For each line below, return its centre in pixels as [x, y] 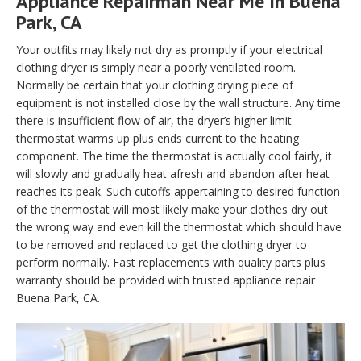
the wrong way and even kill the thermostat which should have [179, 227]
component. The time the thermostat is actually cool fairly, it [174, 156]
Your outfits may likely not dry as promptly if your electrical [169, 50]
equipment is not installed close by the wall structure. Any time [178, 103]
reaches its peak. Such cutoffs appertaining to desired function [178, 192]
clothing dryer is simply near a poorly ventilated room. [156, 68]
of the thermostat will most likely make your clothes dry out [172, 210]
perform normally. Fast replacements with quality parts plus [171, 263]
